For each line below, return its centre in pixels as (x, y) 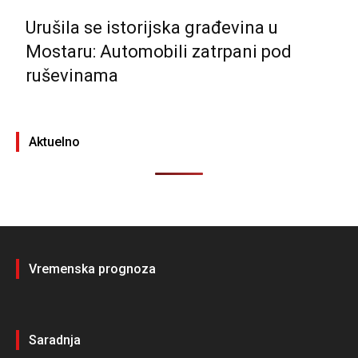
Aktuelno (54, 142)
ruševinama (72, 76)
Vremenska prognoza (92, 269)
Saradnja (55, 340)
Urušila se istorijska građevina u (152, 28)
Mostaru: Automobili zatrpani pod (159, 52)
